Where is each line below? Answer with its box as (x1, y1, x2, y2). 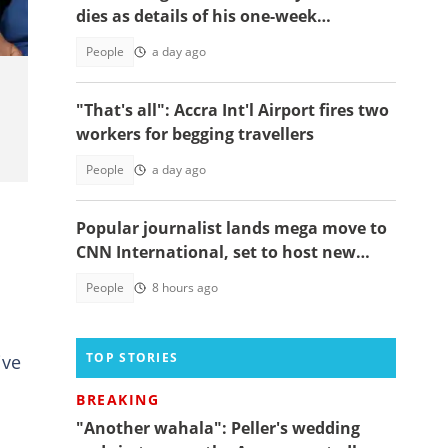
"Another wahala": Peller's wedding (76, 417, 360, 439)
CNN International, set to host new (76, 241, 356, 263)
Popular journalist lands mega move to (76, 217, 387, 239)
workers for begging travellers (76, 123, 314, 145)
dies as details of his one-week (76, 5, 317, 27)
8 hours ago (152, 279, 218, 296)
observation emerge (76, 29, 235, 51)
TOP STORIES (86, 349, 179, 366)
